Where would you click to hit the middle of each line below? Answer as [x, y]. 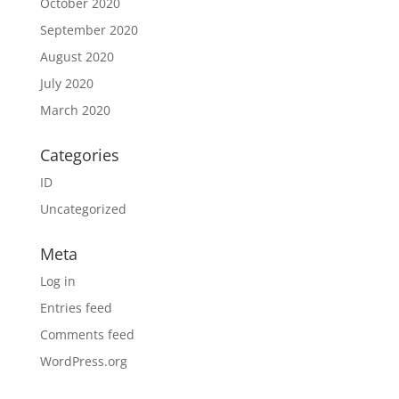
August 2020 [77, 57]
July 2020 [66, 83]
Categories [79, 155]
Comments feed [87, 334]
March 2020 [75, 110]
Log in [57, 281]
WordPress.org [83, 361]
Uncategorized [83, 209]
